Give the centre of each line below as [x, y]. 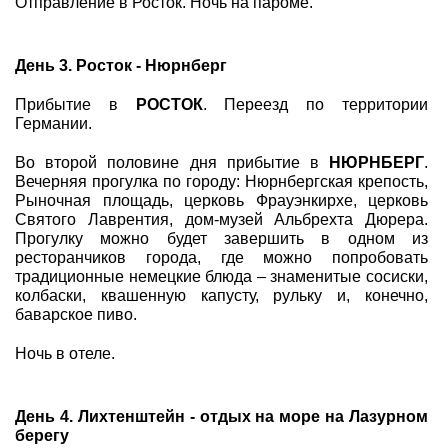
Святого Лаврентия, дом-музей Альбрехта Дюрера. [221, 219]
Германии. [53, 123]
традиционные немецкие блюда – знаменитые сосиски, [221, 276]
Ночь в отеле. [65, 353]
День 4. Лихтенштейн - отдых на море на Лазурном [221, 416]
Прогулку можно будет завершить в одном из [221, 238]
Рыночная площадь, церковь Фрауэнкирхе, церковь [221, 200]
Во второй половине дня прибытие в [172, 162]
